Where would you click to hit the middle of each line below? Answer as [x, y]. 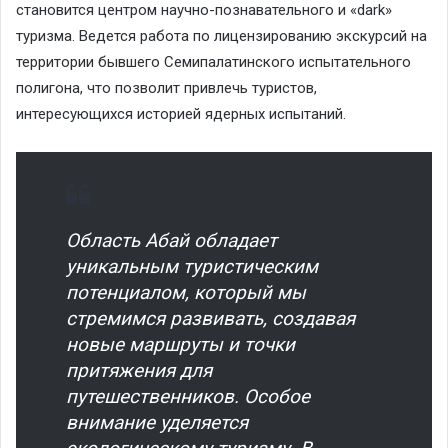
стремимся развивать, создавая [210, 318]
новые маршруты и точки [180, 344]
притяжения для [139, 370]
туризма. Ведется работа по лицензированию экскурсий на [221, 35]
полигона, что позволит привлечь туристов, [166, 87]
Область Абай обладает [171, 240]
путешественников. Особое [188, 396]
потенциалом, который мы [186, 292]
